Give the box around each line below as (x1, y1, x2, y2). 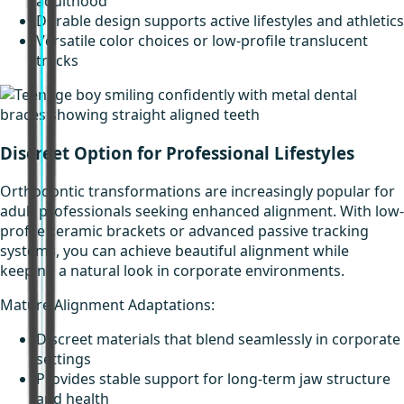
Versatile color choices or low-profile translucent (36, 31, 368, 51)
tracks (36, 50, 78, 71)
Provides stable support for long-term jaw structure (36, 368, 390, 389)
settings (36, 348, 91, 369)
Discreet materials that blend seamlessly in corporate (36, 328, 400, 349)
